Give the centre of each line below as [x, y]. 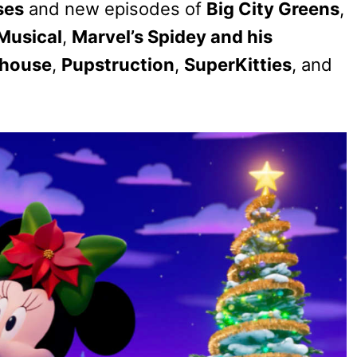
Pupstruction [118, 64]
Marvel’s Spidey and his [172, 36]
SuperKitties [238, 64]
